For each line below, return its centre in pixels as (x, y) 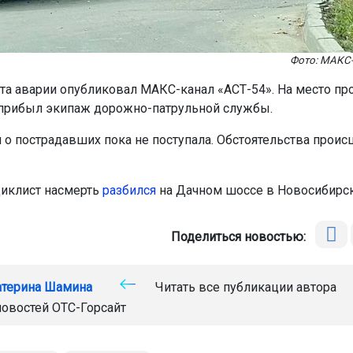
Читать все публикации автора (244, 287)
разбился (129, 190)
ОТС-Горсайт (89, 307)
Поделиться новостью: (242, 236)
